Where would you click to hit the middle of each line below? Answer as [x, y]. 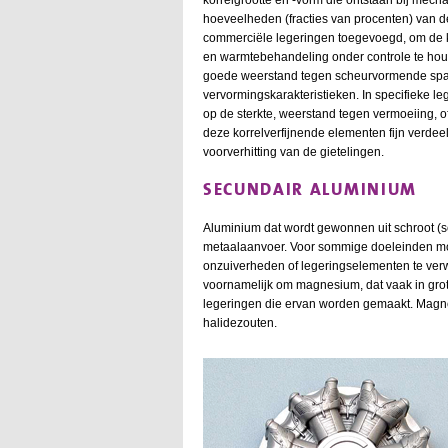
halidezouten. [240, 322]
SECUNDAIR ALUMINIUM [310, 188]
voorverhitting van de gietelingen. [293, 151]
